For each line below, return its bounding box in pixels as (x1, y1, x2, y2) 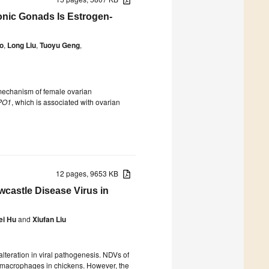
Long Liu (7, 39, 36, 50)
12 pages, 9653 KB (56, 168, 124, 178)
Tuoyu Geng (40, 39, 80, 50)
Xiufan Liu (32, 213, 66, 225)
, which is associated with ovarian (11, 96, 120, 107)
